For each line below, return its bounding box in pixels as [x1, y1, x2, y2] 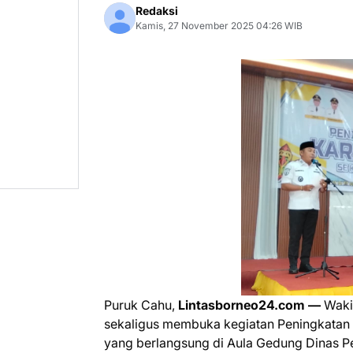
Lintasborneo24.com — [178, 297, 321, 313]
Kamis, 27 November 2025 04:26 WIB [136, 20, 303, 32]
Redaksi [136, 4, 178, 17]
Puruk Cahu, [104, 297, 178, 313]
